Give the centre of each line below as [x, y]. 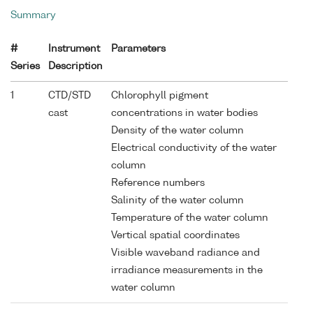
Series [25, 66]
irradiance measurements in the [187, 270]
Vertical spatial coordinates [175, 235]
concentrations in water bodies [184, 113]
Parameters [138, 49]
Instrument [74, 49]
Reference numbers [158, 183]
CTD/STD [70, 95]
